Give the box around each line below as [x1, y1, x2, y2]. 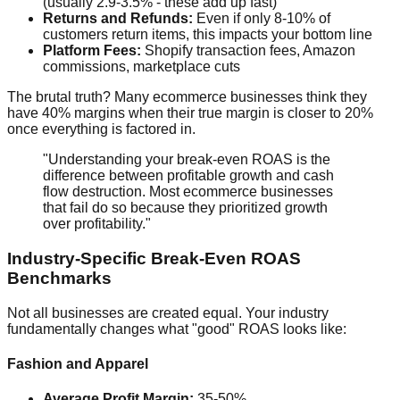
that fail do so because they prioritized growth [43, 200, 328, 216]
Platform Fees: [43, 43, 141, 59]
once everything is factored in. [7, 121, 196, 137]
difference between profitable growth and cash [43, 168, 334, 184]
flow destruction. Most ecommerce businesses [43, 184, 333, 200]
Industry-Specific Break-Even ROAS [7, 249, 301, 269]
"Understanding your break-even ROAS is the [43, 152, 330, 168]
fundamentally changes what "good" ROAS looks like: [7, 321, 346, 337]
